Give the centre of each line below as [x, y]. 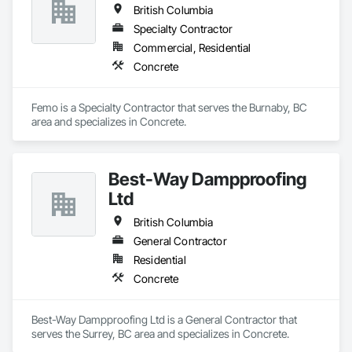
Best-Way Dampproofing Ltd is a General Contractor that [165, 319]
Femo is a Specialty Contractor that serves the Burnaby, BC [169, 107]
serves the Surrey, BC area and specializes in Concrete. [160, 334]
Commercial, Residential [192, 48]
